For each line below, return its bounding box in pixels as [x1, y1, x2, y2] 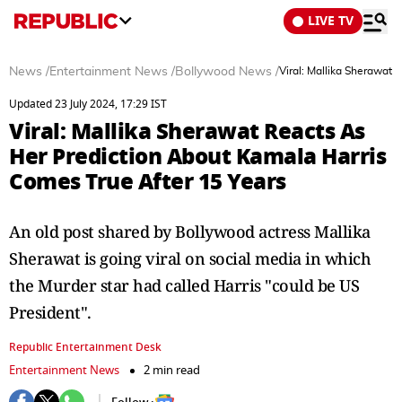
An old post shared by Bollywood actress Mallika [9, 221, 371, 242]
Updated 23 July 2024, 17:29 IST [9, 96, 167, 112]
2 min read [144, 362, 200, 379]
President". [9, 301, 92, 323]
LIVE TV [308, 12, 354, 31]
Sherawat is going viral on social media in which [9, 248, 371, 269]
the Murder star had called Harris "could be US [9, 275, 359, 296]
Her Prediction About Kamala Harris [9, 140, 386, 173]
